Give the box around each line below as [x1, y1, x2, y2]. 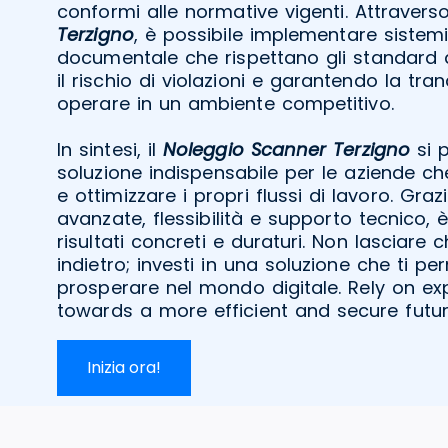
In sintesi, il [57, 136, 163, 162]
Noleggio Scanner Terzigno [162, 136, 411, 162]
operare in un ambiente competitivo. [57, 90, 394, 116]
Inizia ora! [87, 355, 161, 379]
